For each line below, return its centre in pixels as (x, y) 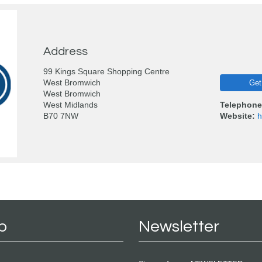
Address (65, 52)
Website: (237, 116)
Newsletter (179, 227)
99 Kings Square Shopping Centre (106, 71)
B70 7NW (61, 116)
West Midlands (70, 105)
